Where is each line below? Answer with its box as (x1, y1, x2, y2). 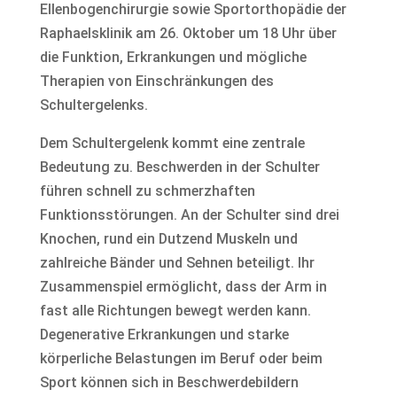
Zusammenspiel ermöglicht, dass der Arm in (39, 278, 327, 295)
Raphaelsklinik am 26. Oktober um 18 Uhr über (39, 25, 337, 42)
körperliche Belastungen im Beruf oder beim (39, 350, 323, 367)
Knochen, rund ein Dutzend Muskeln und (39, 230, 298, 247)
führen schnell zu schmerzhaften (39, 183, 255, 199)
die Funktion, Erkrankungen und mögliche (39, 49, 307, 66)
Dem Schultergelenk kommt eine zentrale (39, 135, 305, 152)
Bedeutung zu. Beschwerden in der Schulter (39, 159, 320, 175)
